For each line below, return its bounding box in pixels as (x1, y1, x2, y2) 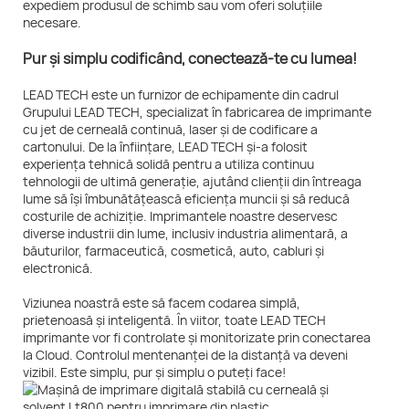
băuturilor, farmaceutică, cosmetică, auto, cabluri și (23, 242, 324, 260)
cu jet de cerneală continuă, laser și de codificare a (23, 121, 318, 139)
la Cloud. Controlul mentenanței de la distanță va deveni (23, 346, 348, 364)
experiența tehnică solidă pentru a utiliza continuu (23, 155, 314, 173)
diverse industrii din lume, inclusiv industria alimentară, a (23, 225, 348, 243)
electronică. (23, 259, 93, 278)
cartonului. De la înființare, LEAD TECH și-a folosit (23, 138, 308, 156)
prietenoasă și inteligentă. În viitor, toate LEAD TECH (23, 311, 326, 330)
